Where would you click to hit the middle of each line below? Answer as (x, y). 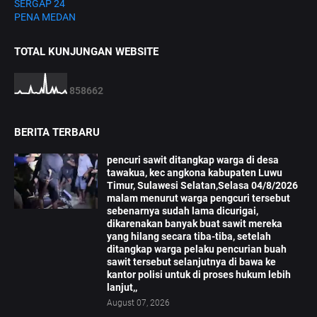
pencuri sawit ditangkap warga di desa (193, 160)
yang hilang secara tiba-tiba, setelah (189, 237)
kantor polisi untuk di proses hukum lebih (199, 275)
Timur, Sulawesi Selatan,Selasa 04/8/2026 (202, 186)
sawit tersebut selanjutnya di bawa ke (191, 262)
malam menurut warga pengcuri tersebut (198, 198)
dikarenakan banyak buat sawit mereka (195, 224)
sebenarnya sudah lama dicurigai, (183, 211)
